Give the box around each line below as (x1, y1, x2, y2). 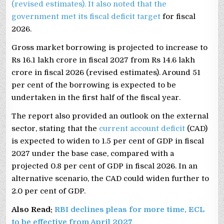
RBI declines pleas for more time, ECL (54, 204, 205, 214)
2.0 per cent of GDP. (11, 186, 86, 195)
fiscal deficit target (89, 11, 161, 21)
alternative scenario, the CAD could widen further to (11, 173, 209, 183)
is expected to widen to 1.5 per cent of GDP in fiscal (11, 136, 204, 145)
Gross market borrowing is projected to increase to (11, 42, 208, 52)
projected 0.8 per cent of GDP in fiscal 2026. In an (11, 161, 198, 170)
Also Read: (11, 204, 55, 214)
